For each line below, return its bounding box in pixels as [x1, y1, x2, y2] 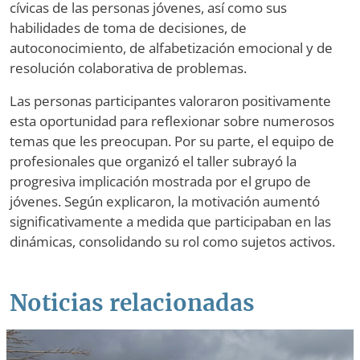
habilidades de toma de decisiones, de [10, 18, 247, 38]
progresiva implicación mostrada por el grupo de [10, 172, 311, 191]
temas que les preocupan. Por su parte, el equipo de [10, 132, 334, 151]
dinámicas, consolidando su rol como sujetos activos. [10, 232, 335, 252]
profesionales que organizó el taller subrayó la [10, 152, 297, 171]
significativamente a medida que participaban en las [10, 212, 331, 231]
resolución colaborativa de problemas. [10, 59, 250, 78]
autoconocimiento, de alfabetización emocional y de [10, 39, 333, 58]
